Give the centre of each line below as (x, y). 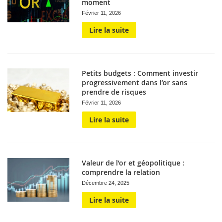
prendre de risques (114, 92)
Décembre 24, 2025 (106, 183)
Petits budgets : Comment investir (140, 73)
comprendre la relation (121, 172)
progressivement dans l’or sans (135, 83)
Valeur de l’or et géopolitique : (133, 163)
